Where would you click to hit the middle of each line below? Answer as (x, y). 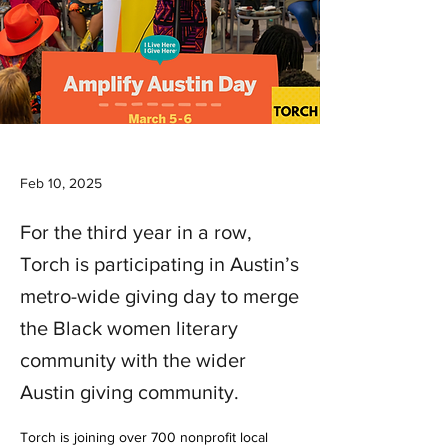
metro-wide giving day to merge (159, 296)
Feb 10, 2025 (61, 183)
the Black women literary (129, 328)
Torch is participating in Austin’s (159, 264)
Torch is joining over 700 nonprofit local (146, 437)
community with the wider (133, 360)
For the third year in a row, (136, 232)
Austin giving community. (129, 392)
